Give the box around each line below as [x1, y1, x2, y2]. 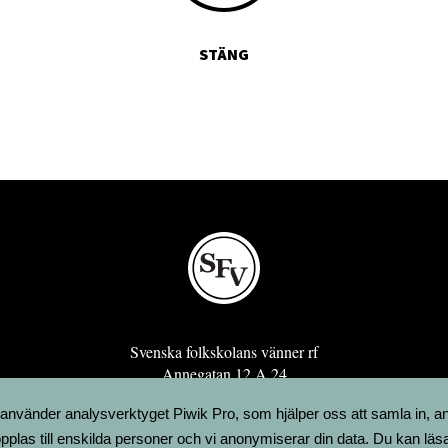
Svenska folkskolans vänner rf [130, 340, 318, 362]
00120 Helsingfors [166, 384, 282, 406]
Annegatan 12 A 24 [161, 362, 287, 384]
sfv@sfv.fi [191, 406, 257, 428]
